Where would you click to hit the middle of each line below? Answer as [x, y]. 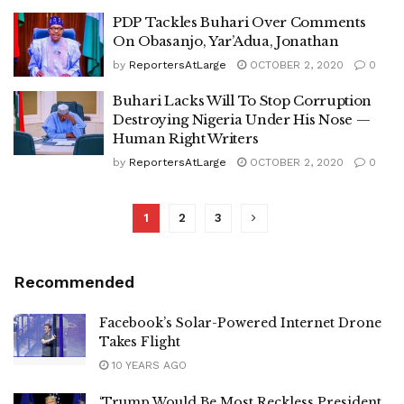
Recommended [74, 281]
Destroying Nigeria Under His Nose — [242, 119]
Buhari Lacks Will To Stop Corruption [243, 100]
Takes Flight [140, 341]
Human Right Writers [186, 138]
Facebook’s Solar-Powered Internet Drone [240, 322]
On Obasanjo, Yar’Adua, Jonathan [226, 41]
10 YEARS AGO [147, 365]
